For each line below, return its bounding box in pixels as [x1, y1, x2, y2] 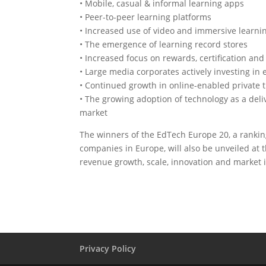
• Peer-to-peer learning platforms [80, 11, 212, 23]
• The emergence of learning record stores [80, 39, 248, 50]
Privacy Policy [80, 243, 137, 254]
